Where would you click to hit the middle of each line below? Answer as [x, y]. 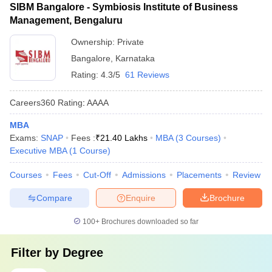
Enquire [141, 198]
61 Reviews [147, 75]
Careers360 [32, 102]
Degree [83, 253]
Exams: [25, 138]
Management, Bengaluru [66, 20]
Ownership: [94, 42]
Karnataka [135, 58]
